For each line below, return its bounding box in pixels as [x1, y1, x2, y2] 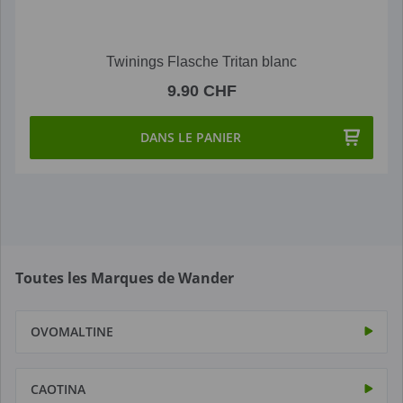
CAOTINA [31, 380, 85, 398]
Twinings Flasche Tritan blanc [106, 53, 297, 69]
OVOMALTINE [31, 322, 113, 340]
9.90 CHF [166, 81, 237, 100]
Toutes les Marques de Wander [15, 267, 234, 288]
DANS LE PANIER [140, 128, 241, 146]
